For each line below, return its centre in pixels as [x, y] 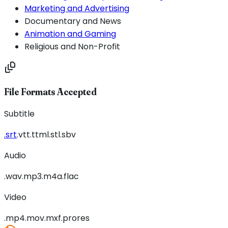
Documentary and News [73, 21]
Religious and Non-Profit [72, 46]
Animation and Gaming [70, 34]
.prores [75, 218]
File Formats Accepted [50, 92]
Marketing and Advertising [77, 8]
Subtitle [19, 113]
